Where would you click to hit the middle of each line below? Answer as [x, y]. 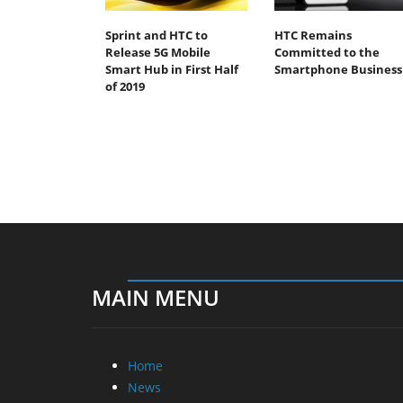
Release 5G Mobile [158, 52]
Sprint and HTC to [157, 35]
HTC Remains [313, 35]
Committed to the [327, 52]
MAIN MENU [156, 297]
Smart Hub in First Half [172, 69]
